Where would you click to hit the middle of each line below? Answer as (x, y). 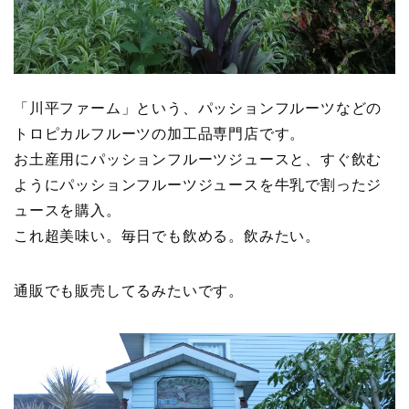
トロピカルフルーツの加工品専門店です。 (160, 133)
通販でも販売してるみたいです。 (129, 290)
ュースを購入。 (68, 210)
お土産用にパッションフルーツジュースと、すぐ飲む (198, 159)
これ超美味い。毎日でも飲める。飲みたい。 (167, 236)
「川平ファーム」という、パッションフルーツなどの (198, 108)
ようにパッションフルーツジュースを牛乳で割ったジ (198, 184)
